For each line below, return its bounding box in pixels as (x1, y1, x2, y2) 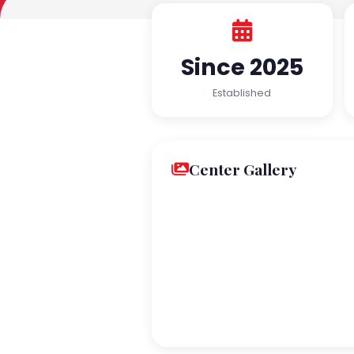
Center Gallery (189, 159, 296, 179)
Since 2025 (180, 51, 303, 83)
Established (213, 86, 272, 100)
